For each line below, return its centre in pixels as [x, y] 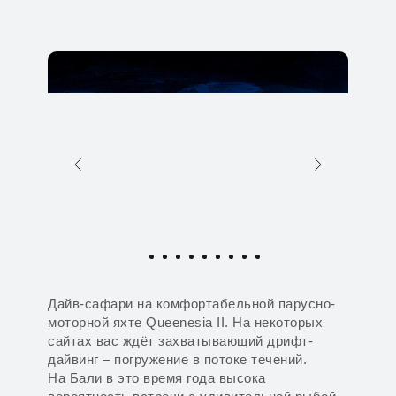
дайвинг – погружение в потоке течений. [177, 359]
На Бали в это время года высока [157, 378]
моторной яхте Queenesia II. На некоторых [185, 322]
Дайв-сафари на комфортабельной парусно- [192, 304]
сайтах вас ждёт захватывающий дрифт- [180, 341]
